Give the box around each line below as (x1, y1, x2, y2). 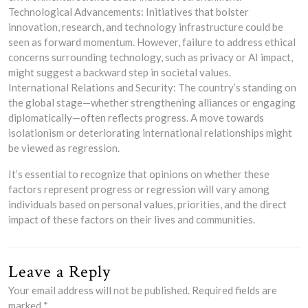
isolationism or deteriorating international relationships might (8, 126, 292, 139)
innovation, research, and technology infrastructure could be (8, 20, 283, 33)
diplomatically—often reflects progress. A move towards (8, 111, 264, 124)
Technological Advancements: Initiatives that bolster (8, 5, 249, 18)
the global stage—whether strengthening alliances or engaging (8, 96, 296, 109)
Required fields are (192, 283, 277, 296)
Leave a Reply (8, 260, 111, 283)
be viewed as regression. (8, 141, 120, 154)
